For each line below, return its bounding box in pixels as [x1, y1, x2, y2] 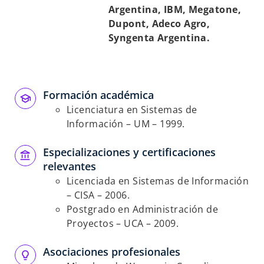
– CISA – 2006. [67, 189, 130, 202]
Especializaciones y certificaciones [43, 145, 216, 159]
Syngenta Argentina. [108, 31, 210, 44]
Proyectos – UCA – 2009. [67, 217, 179, 230]
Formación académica [43, 88, 154, 102]
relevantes [43, 159, 96, 173]
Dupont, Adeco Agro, [108, 17, 210, 30]
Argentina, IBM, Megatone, [108, 3, 242, 16]
